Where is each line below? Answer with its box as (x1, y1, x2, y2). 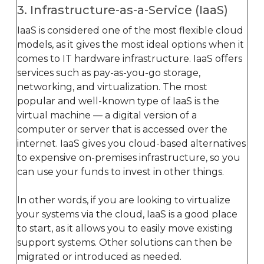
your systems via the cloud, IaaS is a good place (17, 208, 237, 220)
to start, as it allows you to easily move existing (17, 222, 233, 234)
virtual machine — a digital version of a (17, 109, 197, 121)
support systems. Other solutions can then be (17, 236, 232, 248)
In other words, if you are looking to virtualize (17, 194, 230, 206)
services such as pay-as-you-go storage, (17, 67, 200, 78)
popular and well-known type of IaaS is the (17, 95, 219, 107)
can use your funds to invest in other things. (17, 166, 224, 177)
